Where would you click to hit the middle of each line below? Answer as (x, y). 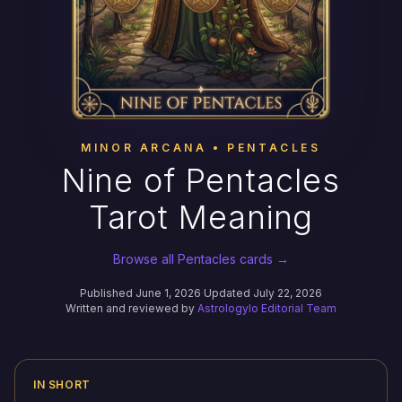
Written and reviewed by (131, 309)
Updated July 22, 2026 (263, 293)
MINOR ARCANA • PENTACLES (201, 148)
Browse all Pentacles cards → (201, 259)
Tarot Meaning (201, 218)
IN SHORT (62, 385)
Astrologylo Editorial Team (267, 309)
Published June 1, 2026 (140, 293)
